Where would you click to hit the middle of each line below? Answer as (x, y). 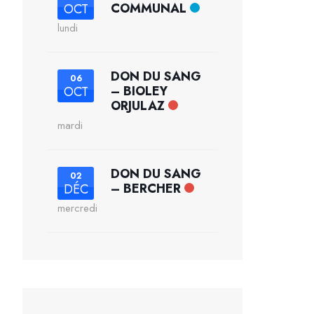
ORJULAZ (138, 106)
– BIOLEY (139, 91)
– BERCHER (146, 189)
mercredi (77, 208)
